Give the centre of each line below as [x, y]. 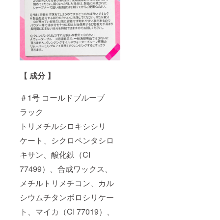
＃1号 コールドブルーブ [62, 98]
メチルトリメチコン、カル [67, 183]
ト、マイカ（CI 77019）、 [67, 212]
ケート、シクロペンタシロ [67, 140]
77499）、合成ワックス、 [66, 169]
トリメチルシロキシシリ [63, 126]
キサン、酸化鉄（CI [55, 155]
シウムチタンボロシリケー [67, 197]
